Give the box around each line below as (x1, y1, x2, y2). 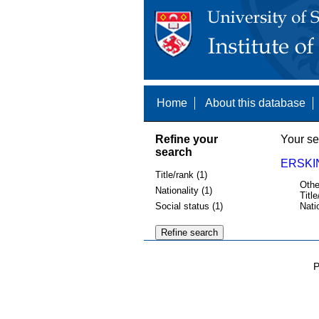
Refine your (155, 132, 218, 145)
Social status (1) (155, 200, 223, 211)
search (155, 145, 192, 158)
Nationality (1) (155, 184, 212, 196)
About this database (204, 97, 305, 109)
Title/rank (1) (155, 169, 207, 181)
